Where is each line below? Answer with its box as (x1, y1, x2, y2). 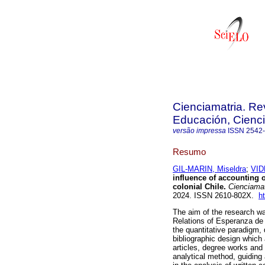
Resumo (173, 146, 206, 157)
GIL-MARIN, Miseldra (173, 164, 246, 174)
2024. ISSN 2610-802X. (173, 191, 258, 201)
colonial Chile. (173, 182, 226, 192)
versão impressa (173, 127, 226, 135)
